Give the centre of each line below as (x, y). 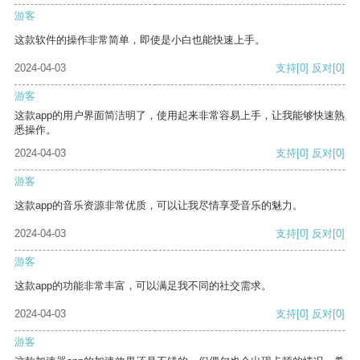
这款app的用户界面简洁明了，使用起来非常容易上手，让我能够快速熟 (180, 116)
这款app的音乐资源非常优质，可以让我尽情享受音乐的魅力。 (159, 206)
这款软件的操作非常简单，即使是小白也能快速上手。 (140, 40)
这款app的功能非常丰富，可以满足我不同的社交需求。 (143, 286)
